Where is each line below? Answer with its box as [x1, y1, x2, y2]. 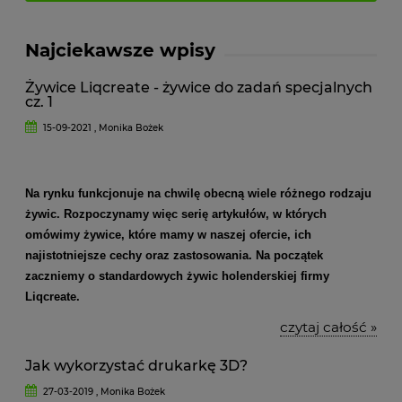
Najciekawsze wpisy [25, 39, 215, 61]
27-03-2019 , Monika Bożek [40, 386, 166, 398]
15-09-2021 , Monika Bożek [40, 122, 164, 134]
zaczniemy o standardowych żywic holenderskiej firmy [25, 269, 329, 283]
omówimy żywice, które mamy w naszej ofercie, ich [25, 228, 311, 241]
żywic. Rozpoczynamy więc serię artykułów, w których [25, 207, 327, 221]
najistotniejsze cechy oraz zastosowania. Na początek [25, 249, 323, 262]
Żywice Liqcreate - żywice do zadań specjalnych [25, 79, 372, 96]
